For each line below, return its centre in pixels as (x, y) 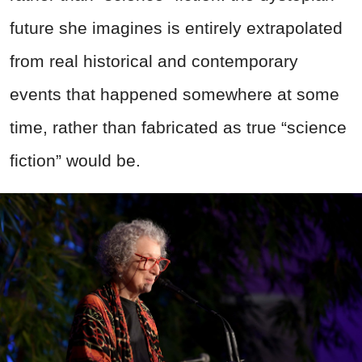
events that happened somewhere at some (175, 94)
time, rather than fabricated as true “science (178, 127)
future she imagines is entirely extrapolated (176, 27)
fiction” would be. (75, 160)
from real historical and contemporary (154, 61)
